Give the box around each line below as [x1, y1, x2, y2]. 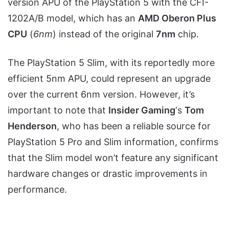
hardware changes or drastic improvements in [8, 168, 208, 179]
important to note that [8, 105, 108, 116]
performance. [8, 184, 67, 195]
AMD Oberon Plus [138, 13, 216, 24]
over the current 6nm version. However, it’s [8, 89, 195, 100]
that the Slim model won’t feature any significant [8, 152, 218, 164]
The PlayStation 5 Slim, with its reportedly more [8, 57, 215, 68]
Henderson [8, 121, 57, 132]
